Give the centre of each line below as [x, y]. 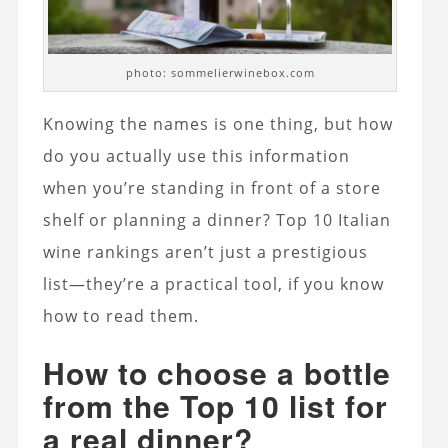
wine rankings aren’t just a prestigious [205, 252]
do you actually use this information [196, 156]
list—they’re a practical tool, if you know [213, 284]
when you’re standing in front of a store [211, 188]
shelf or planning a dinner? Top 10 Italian [216, 220]
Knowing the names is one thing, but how [217, 124]
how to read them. [120, 316]
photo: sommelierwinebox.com [220, 73]
